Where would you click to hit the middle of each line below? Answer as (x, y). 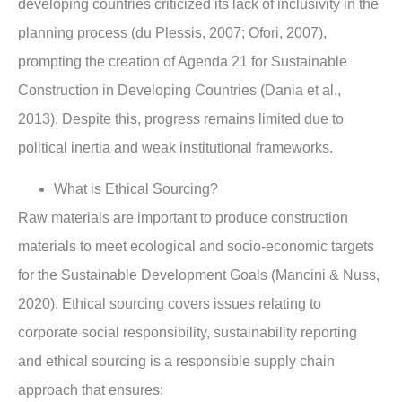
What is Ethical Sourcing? (136, 189)
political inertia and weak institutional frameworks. (175, 147)
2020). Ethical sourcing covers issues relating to (170, 304)
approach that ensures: (91, 390)
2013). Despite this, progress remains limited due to (181, 118)
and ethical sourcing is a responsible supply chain (176, 362)
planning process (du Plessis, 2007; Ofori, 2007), (172, 32)
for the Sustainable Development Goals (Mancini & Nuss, (199, 275)
